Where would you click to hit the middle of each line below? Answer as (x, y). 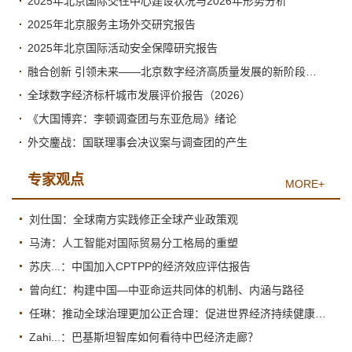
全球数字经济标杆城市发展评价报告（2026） (139, 95)
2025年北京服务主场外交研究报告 (112, 24)
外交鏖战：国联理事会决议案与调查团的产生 (137, 142)
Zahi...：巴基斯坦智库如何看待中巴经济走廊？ (144, 337)
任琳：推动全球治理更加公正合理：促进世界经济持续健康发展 (321, 313)
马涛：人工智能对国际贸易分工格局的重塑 (134, 242)
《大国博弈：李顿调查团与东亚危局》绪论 (132, 118)
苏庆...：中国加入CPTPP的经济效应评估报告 (140, 266)
